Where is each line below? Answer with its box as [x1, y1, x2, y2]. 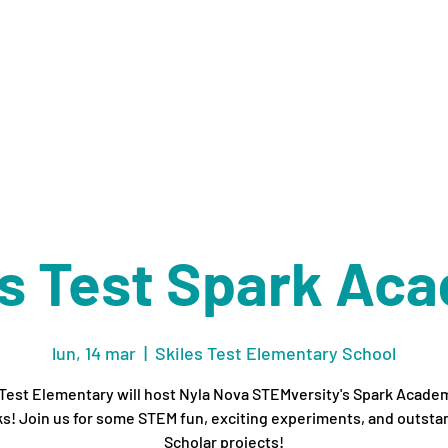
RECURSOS [45, 79, 127, 100]
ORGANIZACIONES [157, 79, 290, 100]
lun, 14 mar [52, 341, 136, 364]
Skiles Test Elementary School [155, 341, 396, 364]
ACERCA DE [320, 79, 406, 100]
